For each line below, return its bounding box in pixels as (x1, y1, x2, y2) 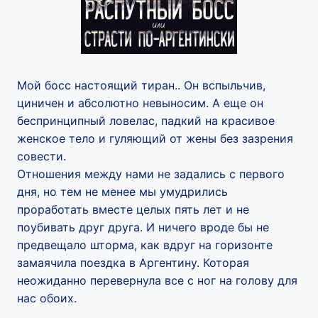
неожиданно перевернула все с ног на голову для (17, 273, 297, 287)
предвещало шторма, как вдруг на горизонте (17, 238, 273, 252)
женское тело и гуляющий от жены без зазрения (17, 131, 293, 146)
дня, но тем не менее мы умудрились (17, 185, 228, 199)
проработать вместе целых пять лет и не (17, 202, 249, 216)
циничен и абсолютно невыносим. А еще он (17, 96, 263, 110)
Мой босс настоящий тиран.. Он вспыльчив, (17, 78, 265, 92)
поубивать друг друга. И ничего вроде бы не (17, 220, 269, 234)
